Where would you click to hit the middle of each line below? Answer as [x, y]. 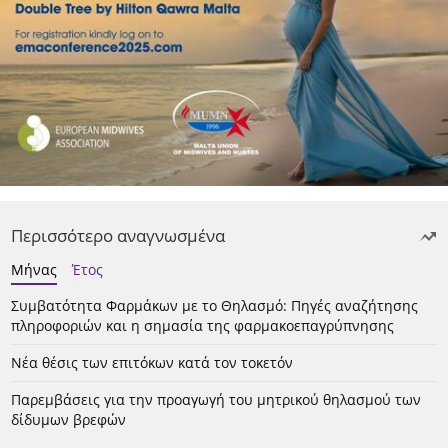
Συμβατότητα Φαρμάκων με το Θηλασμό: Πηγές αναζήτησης [214, 305]
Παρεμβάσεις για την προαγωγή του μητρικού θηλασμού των [216, 399]
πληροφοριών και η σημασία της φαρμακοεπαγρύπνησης [202, 325]
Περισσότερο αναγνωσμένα [118, 235]
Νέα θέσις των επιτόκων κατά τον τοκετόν [152, 362]
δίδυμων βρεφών [68, 419]
